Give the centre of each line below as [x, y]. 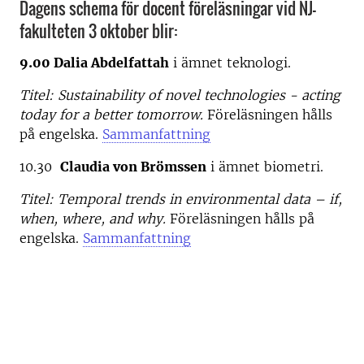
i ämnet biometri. [265, 166]
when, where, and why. [95, 218]
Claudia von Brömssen [133, 166]
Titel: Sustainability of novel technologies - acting [180, 95]
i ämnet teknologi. [234, 62]
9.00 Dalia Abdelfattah [94, 62]
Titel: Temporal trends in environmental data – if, [181, 199]
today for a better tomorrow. [113, 114]
